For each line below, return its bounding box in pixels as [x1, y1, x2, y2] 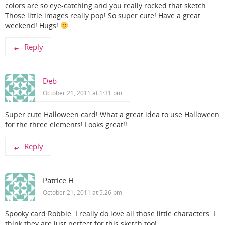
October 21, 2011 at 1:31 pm [43, 89, 122, 98]
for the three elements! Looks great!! [5, 120, 127, 130]
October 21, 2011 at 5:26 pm [43, 188, 122, 197]
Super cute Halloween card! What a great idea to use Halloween [5, 110, 219, 120]
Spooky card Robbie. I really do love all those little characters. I [5, 209, 215, 218]
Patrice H [43, 175, 74, 185]
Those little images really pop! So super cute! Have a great [5, 11, 200, 20]
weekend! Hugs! [5, 21, 60, 30]
